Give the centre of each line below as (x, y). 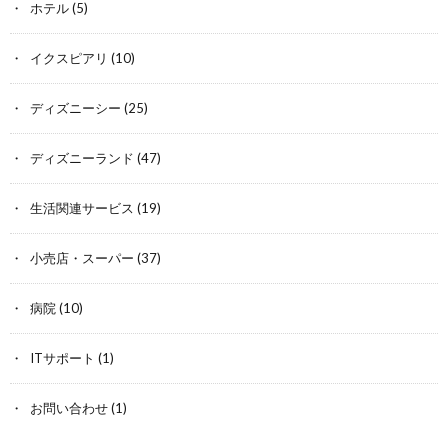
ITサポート (62, 358)
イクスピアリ (69, 58)
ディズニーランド (82, 158)
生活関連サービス (82, 208)
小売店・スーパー (82, 258)
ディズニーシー (75, 108)
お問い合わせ (69, 408)
